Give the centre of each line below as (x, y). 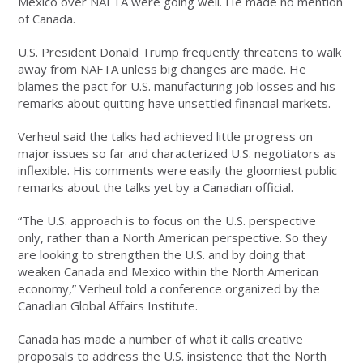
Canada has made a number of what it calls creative (161, 339)
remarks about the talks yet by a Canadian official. (156, 188)
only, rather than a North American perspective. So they (173, 238)
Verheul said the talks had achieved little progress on (166, 137)
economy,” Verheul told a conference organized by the (169, 289)
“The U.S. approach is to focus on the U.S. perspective (167, 221)
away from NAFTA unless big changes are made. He (162, 69)
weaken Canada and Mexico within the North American (169, 272)
